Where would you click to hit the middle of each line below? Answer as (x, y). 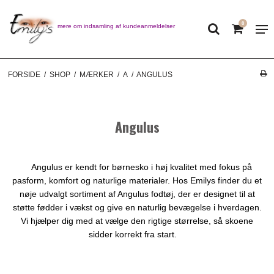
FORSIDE (24, 75)
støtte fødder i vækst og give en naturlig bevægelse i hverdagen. (137, 208)
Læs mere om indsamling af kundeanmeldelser (109, 26)
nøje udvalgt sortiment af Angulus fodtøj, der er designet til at (137, 194)
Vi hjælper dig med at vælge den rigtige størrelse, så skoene (137, 221)
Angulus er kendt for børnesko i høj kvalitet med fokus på (142, 167)
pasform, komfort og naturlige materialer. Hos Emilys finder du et (137, 181)
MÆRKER (96, 75)
